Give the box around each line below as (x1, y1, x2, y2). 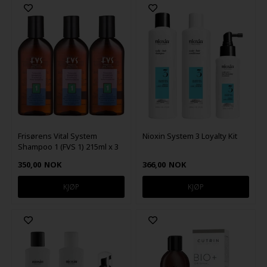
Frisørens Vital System (17, 130, 97, 141)
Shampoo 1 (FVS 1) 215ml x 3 (17, 141, 119, 152)
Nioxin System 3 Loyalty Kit (142, 130, 238, 141)
